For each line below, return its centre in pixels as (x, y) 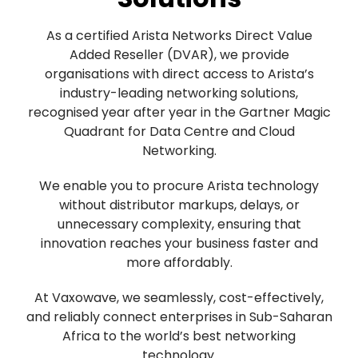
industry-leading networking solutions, (179, 93)
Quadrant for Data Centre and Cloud (179, 131)
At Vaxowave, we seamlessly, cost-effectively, (179, 297)
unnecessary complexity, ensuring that (179, 224)
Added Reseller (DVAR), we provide (179, 54)
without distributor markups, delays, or (179, 205)
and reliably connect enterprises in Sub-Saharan (179, 316)
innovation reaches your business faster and (179, 243)
